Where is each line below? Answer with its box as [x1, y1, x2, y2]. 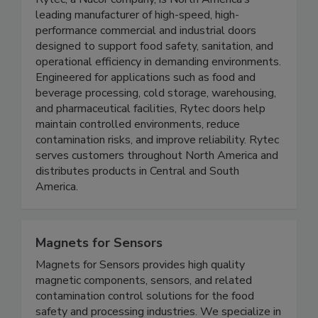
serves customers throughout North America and [35, 177, 278, 194]
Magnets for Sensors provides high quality [35, 287, 245, 303]
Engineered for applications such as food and [35, 99, 256, 116]
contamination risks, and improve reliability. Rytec [35, 162, 279, 178]
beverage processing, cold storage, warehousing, [35, 115, 276, 131]
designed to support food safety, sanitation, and [35, 68, 273, 84]
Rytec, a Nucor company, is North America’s [35, 21, 250, 38]
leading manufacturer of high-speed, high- [35, 37, 239, 53]
